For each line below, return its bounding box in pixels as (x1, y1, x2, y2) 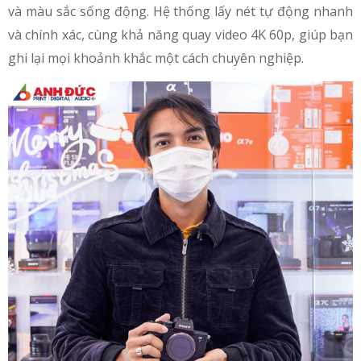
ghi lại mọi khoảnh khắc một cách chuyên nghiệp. (8, 48, 307, 67)
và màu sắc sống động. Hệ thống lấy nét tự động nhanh (8, 2, 353, 20)
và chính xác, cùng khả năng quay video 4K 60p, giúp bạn (8, 25, 353, 44)
